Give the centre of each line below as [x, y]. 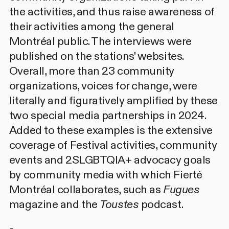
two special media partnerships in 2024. [107, 116]
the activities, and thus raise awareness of [112, 12]
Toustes [119, 204]
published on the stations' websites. [96, 56]
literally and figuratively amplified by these [113, 101]
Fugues [180, 190]
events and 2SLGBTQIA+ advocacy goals [110, 160]
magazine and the [54, 204]
